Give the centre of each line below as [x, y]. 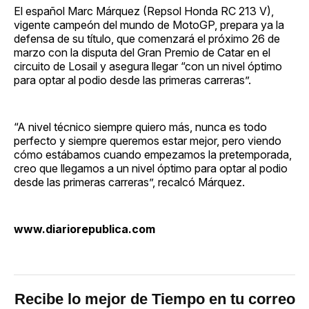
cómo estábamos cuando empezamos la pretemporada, [153, 154]
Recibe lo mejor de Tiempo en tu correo [154, 299]
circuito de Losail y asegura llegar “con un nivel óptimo [148, 66]
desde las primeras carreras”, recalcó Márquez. [129, 182]
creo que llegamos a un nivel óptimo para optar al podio [151, 168]
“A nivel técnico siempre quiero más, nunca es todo [140, 127]
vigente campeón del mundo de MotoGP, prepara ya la [149, 24]
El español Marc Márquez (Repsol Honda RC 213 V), [144, 11]
